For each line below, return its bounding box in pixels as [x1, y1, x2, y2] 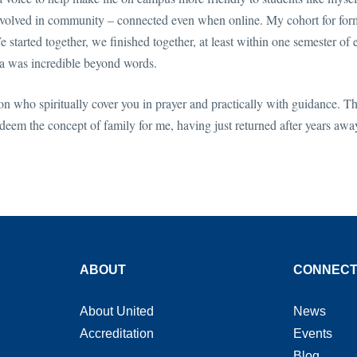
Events [293, 327, 333, 340]
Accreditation [79, 327, 154, 340]
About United [79, 304, 154, 318]
